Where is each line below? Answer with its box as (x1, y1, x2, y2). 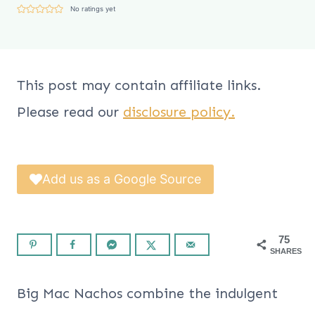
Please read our (17, 103, 123, 120)
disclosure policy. (123, 103, 235, 120)
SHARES (270, 247, 302, 256)
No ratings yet (70, 4, 115, 13)
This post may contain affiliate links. (17, 76, 261, 94)
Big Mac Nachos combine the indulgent (17, 285, 278, 302)
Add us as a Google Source (42, 171, 201, 186)
